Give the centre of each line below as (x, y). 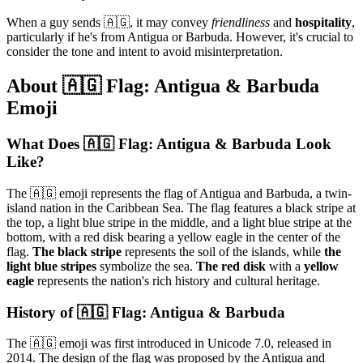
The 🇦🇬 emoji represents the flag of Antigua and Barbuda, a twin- (179, 193)
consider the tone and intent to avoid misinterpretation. (145, 52)
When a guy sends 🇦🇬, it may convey (109, 23)
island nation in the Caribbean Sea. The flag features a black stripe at (181, 207)
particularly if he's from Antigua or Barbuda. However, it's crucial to (180, 37)
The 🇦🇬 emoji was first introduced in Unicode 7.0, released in (169, 344)
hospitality (323, 23)
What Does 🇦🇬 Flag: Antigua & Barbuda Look (169, 144)
